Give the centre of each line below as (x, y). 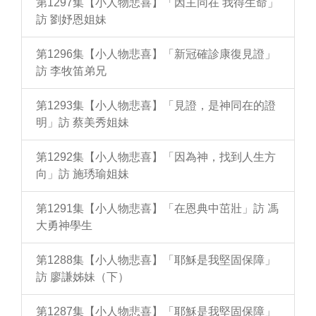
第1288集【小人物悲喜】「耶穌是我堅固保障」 (156, 260)
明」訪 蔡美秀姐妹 (83, 123)
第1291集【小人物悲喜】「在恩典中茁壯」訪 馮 (157, 209)
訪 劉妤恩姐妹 (71, 20)
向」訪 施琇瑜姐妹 (83, 174)
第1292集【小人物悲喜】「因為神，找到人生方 (156, 157)
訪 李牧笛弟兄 (71, 71)
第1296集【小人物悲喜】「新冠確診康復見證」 (156, 54)
